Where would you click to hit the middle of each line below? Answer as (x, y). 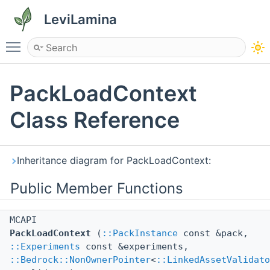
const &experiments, (134, 247)
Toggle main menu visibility (89, 42)
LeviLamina (80, 19)
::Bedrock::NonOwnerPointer (80, 260)
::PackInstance (140, 234)
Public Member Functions (97, 189)
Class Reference (95, 120)
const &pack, (213, 234)
